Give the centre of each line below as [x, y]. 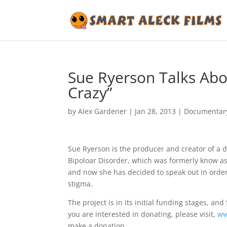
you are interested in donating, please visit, [143, 214]
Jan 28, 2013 [156, 111]
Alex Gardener [103, 111]
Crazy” [90, 92]
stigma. [81, 184]
